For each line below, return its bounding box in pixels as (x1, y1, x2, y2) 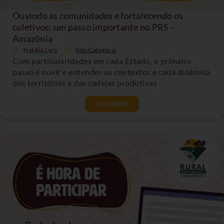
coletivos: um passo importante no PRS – (12, 21, 175, 33)
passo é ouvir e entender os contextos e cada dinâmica (12, 67, 210, 77)
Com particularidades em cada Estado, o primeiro (12, 56, 192, 66)
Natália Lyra (23, 46, 57, 54)
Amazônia (12, 33, 52, 44)
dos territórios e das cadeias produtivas (12, 78, 157, 88)
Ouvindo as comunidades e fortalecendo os (12, 10, 183, 21)
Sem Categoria (75, 46, 116, 54)
